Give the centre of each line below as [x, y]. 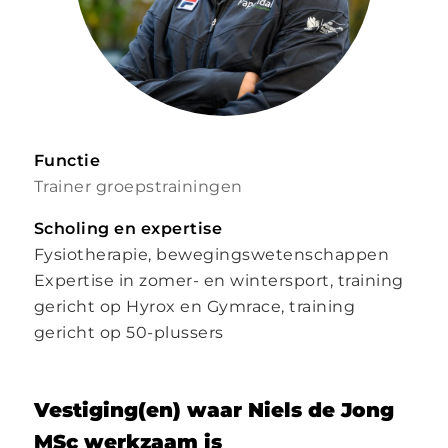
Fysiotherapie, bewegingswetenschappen [211, 254]
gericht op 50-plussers [128, 332]
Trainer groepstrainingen [138, 186]
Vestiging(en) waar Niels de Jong [213, 410]
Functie [67, 160]
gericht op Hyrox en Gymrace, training [194, 306]
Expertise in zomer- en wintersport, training [218, 280]
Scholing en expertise [128, 228]
